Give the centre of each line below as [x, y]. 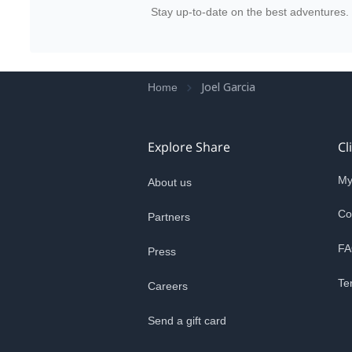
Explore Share [189, 147]
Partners [169, 217]
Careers [168, 286]
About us [170, 182]
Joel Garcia [228, 87]
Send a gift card [187, 321]
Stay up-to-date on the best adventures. [249, 12]
